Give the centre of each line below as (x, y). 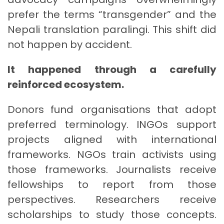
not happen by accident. (70, 44)
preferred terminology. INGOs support (112, 124)
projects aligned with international (112, 139)
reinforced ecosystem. (66, 84)
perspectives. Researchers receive (112, 199)
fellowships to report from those (112, 184)
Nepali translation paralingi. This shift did (112, 29)
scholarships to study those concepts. (112, 214)
